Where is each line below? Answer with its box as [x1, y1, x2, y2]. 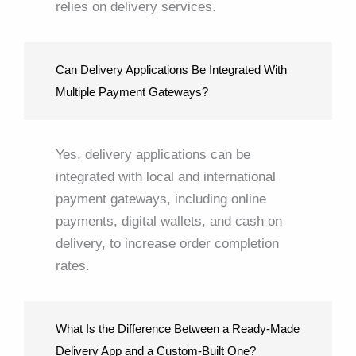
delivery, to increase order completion [56, 235, 279, 251]
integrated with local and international [56, 168, 276, 184]
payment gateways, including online [56, 191, 266, 207]
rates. [56, 257, 90, 273]
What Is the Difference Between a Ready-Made [56, 321, 300, 335]
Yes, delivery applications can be [56, 146, 250, 162]
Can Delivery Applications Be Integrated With [56, 62, 287, 76]
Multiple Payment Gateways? [56, 84, 208, 99]
